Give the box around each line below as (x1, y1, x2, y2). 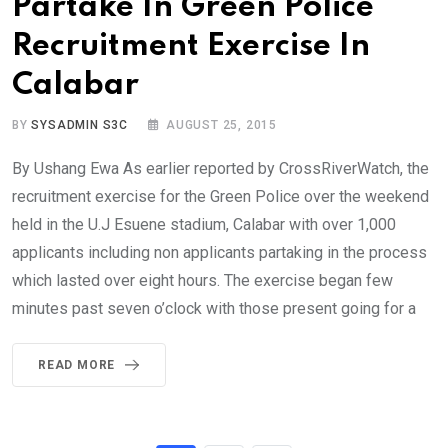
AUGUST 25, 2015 (166, 118, 278, 133)
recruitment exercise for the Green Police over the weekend (12, 187, 429, 207)
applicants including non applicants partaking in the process (12, 243, 427, 263)
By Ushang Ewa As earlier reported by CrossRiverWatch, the (12, 159, 429, 179)
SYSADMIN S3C (31, 118, 129, 133)
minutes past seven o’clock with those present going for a (12, 299, 416, 319)
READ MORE (38, 358, 116, 373)
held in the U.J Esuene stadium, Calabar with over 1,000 (12, 215, 396, 235)
